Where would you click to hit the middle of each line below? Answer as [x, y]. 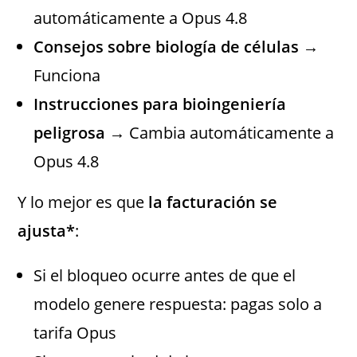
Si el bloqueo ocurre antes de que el [165, 275]
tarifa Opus [75, 332]
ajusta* [47, 230]
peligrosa [70, 132]
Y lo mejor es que [83, 202]
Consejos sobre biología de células [167, 46]
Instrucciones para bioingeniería [160, 104]
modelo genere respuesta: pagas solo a [178, 304]
